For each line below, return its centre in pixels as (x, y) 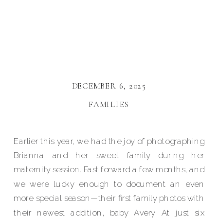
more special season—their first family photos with (109, 198)
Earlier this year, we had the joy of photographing (109, 141)
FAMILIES (109, 104)
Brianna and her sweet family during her (109, 155)
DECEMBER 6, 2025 (109, 86)
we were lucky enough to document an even (109, 184)
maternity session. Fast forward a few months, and (109, 170)
